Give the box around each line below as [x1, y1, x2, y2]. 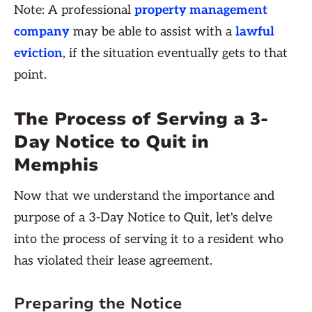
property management [134, 3, 267, 17]
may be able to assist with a [70, 24, 235, 39]
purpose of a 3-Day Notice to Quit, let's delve [14, 210, 272, 225]
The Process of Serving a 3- [14, 107, 268, 131]
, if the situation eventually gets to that [63, 46, 288, 61]
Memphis [14, 153, 98, 177]
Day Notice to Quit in [14, 130, 209, 154]
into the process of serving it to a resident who [14, 232, 283, 247]
